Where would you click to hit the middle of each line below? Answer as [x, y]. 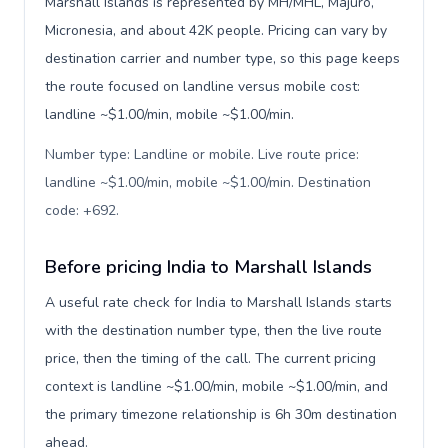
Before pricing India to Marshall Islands [208, 267]
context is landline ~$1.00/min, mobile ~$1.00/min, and [216, 386]
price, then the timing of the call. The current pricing [210, 358]
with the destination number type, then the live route [213, 330]
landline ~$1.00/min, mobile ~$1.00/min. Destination [208, 182]
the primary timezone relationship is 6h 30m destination [221, 414]
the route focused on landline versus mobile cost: [202, 86]
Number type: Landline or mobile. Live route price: [202, 154]
